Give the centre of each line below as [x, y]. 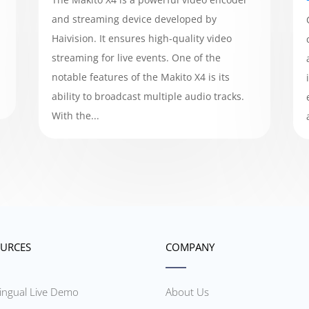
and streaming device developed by [134, 19]
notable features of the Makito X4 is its [140, 77]
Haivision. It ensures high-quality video [141, 38]
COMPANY [190, 247]
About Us [188, 292]
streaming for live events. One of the [136, 57]
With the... [75, 115]
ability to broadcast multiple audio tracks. [148, 96]
